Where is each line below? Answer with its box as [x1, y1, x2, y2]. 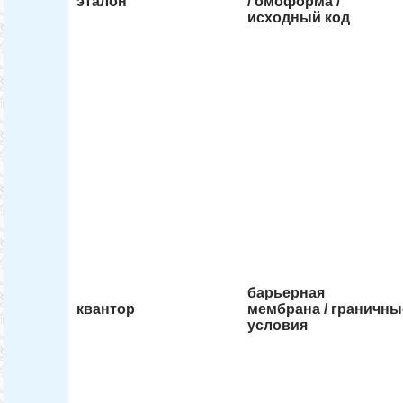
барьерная [247, 285, 326, 301]
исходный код [247, 10, 351, 26]
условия [247, 318, 309, 334]
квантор [76, 301, 136, 318]
